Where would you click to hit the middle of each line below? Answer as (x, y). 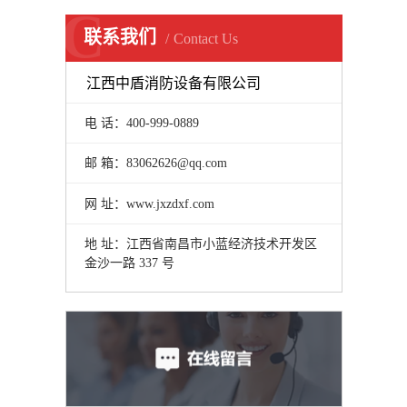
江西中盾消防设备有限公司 (174, 83)
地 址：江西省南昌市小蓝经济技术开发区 (200, 243)
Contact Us (206, 39)
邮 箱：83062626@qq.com (155, 164)
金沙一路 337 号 (129, 263)
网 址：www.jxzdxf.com (149, 203)
